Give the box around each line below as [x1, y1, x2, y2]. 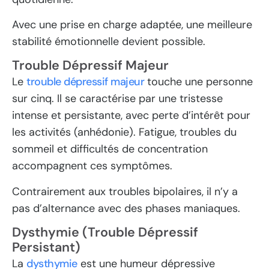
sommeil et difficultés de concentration [12, 142, 208, 157]
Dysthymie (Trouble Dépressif [12, 224, 198, 241]
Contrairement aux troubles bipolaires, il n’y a [12, 184, 238, 199]
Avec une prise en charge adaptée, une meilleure [12, 17, 252, 32]
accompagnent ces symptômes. [12, 159, 172, 174]
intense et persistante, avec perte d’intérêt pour [12, 108, 250, 123]
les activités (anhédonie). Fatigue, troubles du [12, 125, 237, 140]
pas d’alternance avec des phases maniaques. [12, 201, 240, 216]
